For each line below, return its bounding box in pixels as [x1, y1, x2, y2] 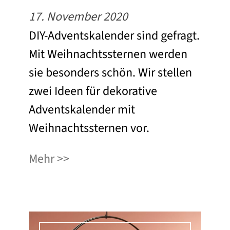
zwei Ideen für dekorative [29, 82, 157, 101]
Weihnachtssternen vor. [29, 119, 149, 138]
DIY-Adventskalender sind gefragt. [29, 27, 200, 45]
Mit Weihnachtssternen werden [29, 45, 187, 64]
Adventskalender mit [29, 101, 135, 119]
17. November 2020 [29, 8, 128, 26]
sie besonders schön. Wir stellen [29, 64, 192, 82]
